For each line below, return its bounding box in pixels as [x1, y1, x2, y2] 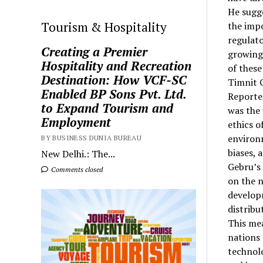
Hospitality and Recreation [41, 58, 192, 75]
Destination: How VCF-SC [41, 72, 187, 89]
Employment [41, 114, 112, 131]
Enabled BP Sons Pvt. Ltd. [41, 86, 187, 103]
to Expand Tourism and [41, 100, 174, 117]
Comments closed [49, 165, 103, 174]
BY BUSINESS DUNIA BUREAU [41, 133, 142, 143]
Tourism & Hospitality [41, 19, 167, 36]
